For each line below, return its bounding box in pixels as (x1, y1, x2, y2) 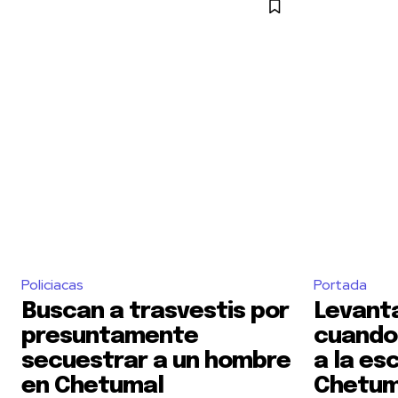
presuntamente (21, 324, 198, 349)
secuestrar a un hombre (21, 349, 291, 374)
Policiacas (21, 275, 84, 295)
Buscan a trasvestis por (21, 299, 289, 324)
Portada (314, 275, 367, 295)
